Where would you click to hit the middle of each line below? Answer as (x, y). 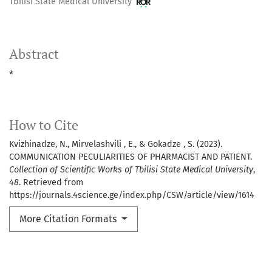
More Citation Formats (69, 219)
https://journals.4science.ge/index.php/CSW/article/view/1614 (132, 195)
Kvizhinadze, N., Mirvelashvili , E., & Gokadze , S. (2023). (116, 144)
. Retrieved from (51, 183)
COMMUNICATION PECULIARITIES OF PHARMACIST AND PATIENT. (131, 157)
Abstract (34, 54)
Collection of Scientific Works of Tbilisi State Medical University (131, 170)
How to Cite (44, 125)
